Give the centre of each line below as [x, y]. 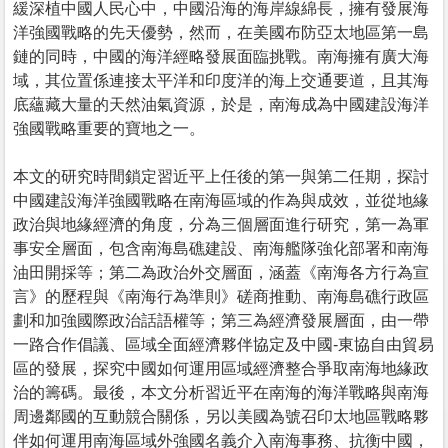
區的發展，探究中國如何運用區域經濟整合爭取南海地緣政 [221, 368]
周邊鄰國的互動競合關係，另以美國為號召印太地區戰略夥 [221, 416]
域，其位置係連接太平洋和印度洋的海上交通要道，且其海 [221, 80]
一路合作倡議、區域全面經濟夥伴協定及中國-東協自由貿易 [223, 344]
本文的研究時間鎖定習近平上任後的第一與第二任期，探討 [221, 176]
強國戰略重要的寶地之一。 [109, 128]
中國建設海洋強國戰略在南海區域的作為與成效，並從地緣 [221, 200]
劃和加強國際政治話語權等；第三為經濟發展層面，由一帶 [221, 320]
